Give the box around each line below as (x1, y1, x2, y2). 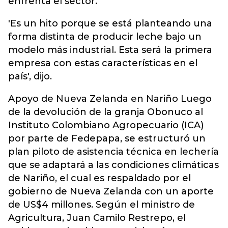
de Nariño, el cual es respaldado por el (8, 173, 191, 184)
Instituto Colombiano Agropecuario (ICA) (8, 120, 204, 131)
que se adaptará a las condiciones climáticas (8, 159, 219, 170)
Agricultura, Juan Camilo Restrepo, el (8, 212, 186, 223)
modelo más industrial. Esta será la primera (8, 44, 212, 55)
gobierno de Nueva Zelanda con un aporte (8, 186, 214, 197)
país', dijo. (8, 71, 52, 82)
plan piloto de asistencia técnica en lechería (8, 146, 219, 157)
